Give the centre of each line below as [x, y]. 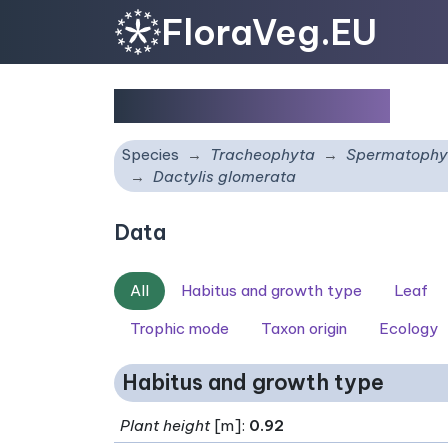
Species [150, 154]
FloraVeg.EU [269, 31]
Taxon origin [304, 328]
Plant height [165, 425]
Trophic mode [179, 328]
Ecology [408, 328]
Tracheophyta [262, 154]
